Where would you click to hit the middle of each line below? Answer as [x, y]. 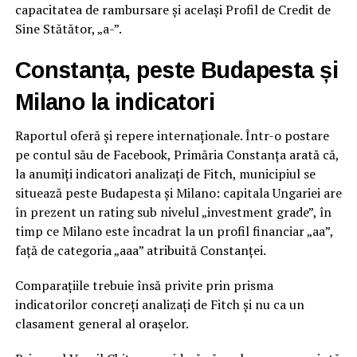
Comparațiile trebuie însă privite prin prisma [144, 286]
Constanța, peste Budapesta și [176, 71]
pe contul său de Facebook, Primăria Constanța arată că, [177, 155]
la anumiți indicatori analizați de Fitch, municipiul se [165, 174]
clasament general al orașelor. [102, 324]
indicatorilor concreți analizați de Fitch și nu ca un [159, 305]
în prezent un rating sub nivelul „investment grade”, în [173, 212]
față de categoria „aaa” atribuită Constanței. [140, 251]
